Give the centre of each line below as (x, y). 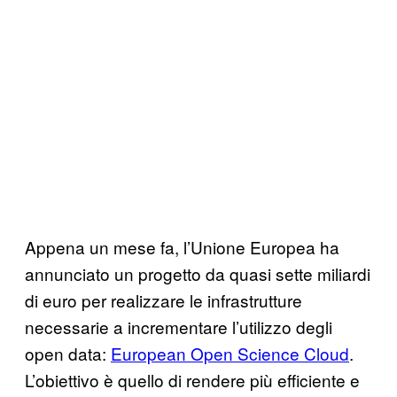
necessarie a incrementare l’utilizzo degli (179, 326)
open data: (68, 353)
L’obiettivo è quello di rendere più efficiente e (192, 379)
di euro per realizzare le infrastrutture (163, 300)
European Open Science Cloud (230, 353)
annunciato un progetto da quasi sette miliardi (198, 273)
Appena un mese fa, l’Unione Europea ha (182, 246)
